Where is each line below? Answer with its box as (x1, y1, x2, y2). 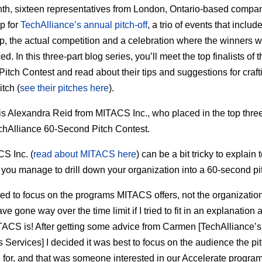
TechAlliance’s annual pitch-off (20, 20, 147, 30)
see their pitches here (20, 83, 109, 93)
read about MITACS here (33, 149, 136, 159)
